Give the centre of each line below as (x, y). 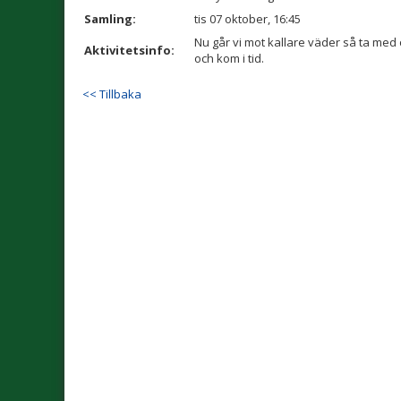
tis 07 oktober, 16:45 (247, 19)
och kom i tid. (229, 58)
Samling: (110, 19)
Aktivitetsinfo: (129, 50)
